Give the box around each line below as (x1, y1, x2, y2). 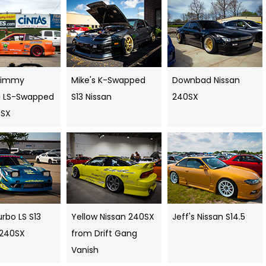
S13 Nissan (71, 91, 112, 103)
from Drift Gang (71, 227, 137, 240)
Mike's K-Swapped (71, 74, 145, 87)
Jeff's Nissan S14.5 (172, 211, 245, 223)
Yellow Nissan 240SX (71, 211, 154, 223)
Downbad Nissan (172, 74, 240, 87)
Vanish (71, 244, 99, 256)
